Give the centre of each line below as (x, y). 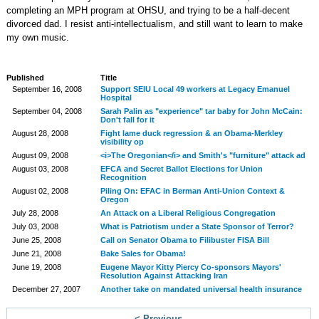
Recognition (123, 177)
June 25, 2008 (36, 240)
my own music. (37, 37)
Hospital (116, 98)
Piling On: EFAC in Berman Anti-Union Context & (192, 191)
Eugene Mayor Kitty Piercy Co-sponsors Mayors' (190, 267)
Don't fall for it (127, 120)
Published (25, 78)
